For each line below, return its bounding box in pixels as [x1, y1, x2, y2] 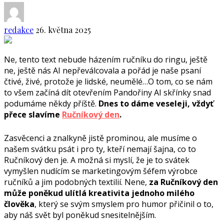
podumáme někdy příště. [4, 97, 98, 109]
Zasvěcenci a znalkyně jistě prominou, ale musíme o [4, 132, 197, 143]
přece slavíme [4, 108, 62, 120]
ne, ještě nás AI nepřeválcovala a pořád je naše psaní [4, 64, 201, 76]
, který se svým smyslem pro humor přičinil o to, [34, 198, 213, 209]
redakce [4, 24, 33, 35]
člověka [4, 198, 34, 209]
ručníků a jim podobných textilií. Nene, [4, 176, 149, 187]
